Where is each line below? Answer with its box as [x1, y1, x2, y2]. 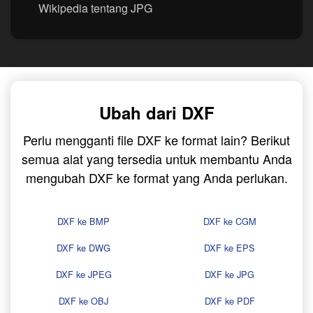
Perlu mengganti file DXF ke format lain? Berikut [23, 131, 290, 150]
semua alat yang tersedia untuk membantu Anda [21, 150, 292, 168]
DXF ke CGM [203, 214, 256, 228]
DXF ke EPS [204, 241, 255, 255]
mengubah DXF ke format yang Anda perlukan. [25, 168, 288, 187]
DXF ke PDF [204, 294, 255, 308]
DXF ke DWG [57, 241, 110, 255]
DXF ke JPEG [55, 268, 112, 282]
